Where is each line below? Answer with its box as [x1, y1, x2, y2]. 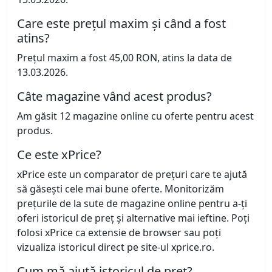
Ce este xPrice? [17, 146, 101, 163]
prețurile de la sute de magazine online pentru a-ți [17, 197, 247, 211]
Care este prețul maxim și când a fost [17, 15, 226, 32]
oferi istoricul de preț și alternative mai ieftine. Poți [17, 211, 250, 225]
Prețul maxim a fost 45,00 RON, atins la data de [17, 51, 232, 65]
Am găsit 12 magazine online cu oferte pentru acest [17, 109, 254, 123]
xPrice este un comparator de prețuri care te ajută [17, 168, 247, 182]
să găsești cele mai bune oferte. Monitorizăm [17, 182, 224, 196]
